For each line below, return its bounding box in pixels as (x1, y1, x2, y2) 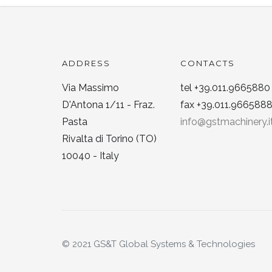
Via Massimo (62, 81, 119, 93)
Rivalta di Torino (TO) (62, 132, 157, 144)
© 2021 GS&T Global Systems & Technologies (62, 238, 255, 250)
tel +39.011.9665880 (180, 81, 270, 93)
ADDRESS (62, 58, 110, 68)
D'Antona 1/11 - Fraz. (62, 98, 155, 110)
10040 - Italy (62, 149, 119, 161)
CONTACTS (180, 58, 235, 68)
